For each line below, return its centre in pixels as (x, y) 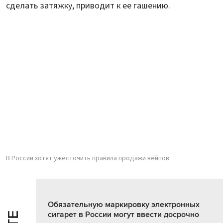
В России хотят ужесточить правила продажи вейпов (88, 159)
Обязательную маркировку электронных (124, 205)
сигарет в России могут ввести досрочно (123, 215)
